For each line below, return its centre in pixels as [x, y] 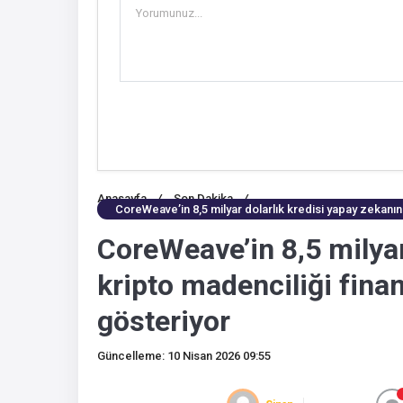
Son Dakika [203, 198]
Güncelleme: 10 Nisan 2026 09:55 [184, 356]
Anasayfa [122, 198]
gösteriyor [164, 321]
